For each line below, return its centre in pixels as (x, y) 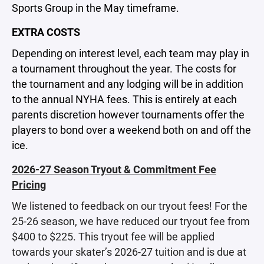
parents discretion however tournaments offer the (128, 114)
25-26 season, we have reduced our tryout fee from (131, 221)
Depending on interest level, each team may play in (131, 53)
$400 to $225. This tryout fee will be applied (113, 236)
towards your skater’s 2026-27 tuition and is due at (129, 252)
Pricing (29, 184)
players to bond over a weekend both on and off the (131, 130)
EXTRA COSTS (46, 32)
